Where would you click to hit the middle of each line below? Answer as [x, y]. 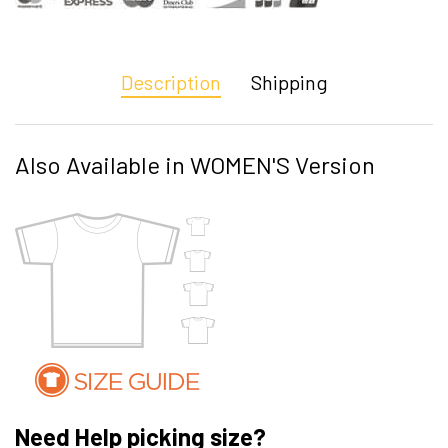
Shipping [289, 81]
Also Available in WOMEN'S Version [195, 164]
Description [170, 81]
